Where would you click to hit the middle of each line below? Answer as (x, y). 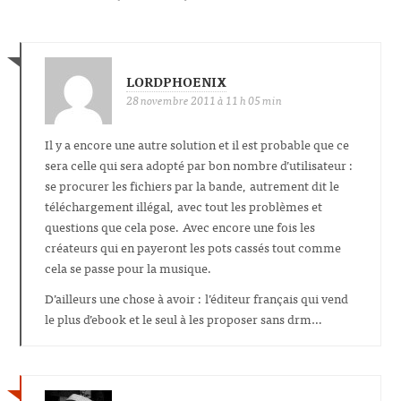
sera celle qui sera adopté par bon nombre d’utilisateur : (199, 164)
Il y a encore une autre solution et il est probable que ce (197, 143)
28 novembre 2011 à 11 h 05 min (204, 99)
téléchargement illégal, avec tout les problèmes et (183, 205)
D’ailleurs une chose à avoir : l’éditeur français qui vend (196, 298)
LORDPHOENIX (176, 81)
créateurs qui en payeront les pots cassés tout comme (193, 246)
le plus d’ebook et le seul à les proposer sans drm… (183, 319)
